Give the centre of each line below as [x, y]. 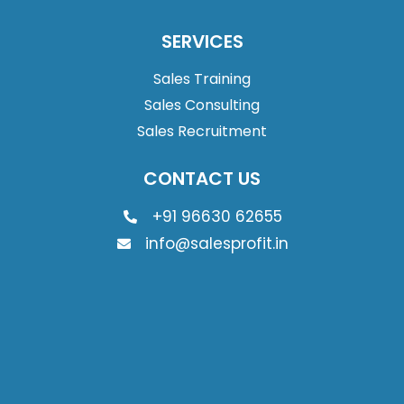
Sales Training [202, 78]
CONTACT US [202, 178]
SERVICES [202, 41]
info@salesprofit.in [217, 243]
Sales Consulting [202, 105]
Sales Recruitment [202, 131]
